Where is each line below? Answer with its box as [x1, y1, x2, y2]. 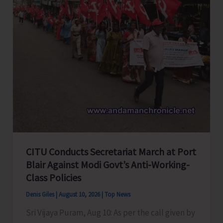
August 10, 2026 [58, 190, 102, 199]
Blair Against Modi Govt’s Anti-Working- [25, 158, 190, 171]
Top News [104, 190, 130, 199]
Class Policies [25, 171, 81, 184]
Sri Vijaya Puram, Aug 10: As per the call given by [25, 207, 195, 218]
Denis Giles [25, 190, 56, 199]
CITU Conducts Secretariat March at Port [25, 145, 196, 158]
